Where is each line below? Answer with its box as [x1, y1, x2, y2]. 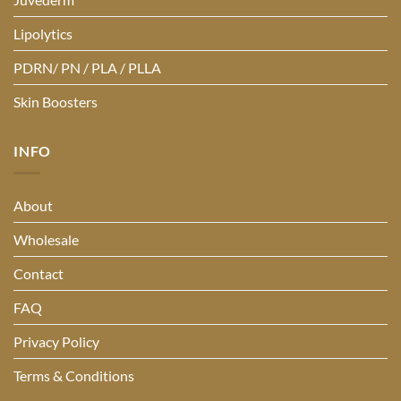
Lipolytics [13, 25, 73, 43]
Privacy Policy [13, 333, 99, 351]
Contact [13, 265, 64, 283]
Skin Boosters [13, 93, 98, 111]
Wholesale [13, 231, 79, 249]
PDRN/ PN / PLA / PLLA [13, 59, 161, 77]
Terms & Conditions [13, 367, 134, 385]
